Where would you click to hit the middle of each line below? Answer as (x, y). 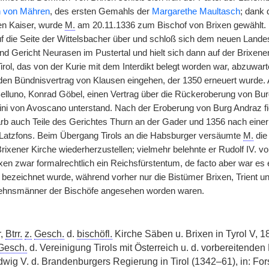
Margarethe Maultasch (196, 11)
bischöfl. (94, 234)
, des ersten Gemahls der (101, 11)
